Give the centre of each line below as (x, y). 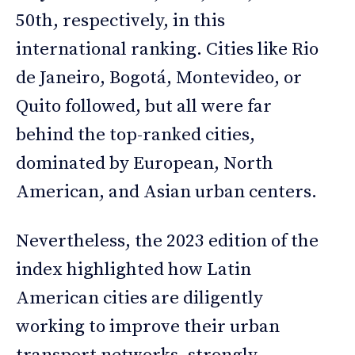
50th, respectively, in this (120, 21)
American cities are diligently (139, 298)
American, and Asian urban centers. (166, 192)
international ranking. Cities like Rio (167, 49)
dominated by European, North (145, 163)
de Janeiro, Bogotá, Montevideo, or (159, 78)
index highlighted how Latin (134, 269)
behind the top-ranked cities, (136, 135)
